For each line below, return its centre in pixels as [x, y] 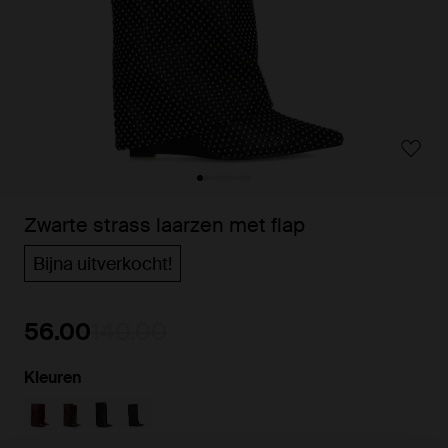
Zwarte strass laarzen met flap [164, 225]
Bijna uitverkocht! [102, 264]
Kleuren [53, 377]
